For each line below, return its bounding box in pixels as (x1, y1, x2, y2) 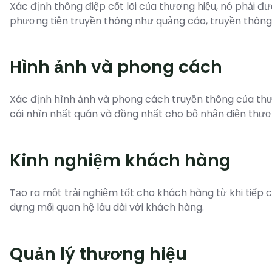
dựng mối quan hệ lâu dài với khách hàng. (10, 200, 204, 215)
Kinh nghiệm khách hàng (10, 149, 231, 173)
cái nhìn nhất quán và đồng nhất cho (10, 107, 183, 121)
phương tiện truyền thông (10, 13, 132, 28)
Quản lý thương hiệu (10, 242, 187, 266)
